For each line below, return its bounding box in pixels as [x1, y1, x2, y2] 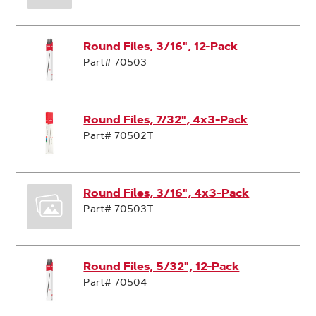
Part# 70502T [83, 129, 154, 142]
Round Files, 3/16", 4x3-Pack [83, 186, 250, 200]
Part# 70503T [83, 202, 154, 215]
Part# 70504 [83, 276, 147, 288]
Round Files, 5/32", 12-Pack [83, 260, 240, 273]
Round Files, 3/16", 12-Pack [83, 39, 238, 53]
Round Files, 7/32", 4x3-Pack [83, 113, 248, 126]
